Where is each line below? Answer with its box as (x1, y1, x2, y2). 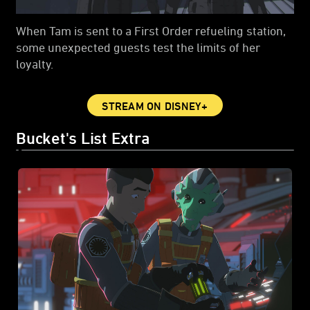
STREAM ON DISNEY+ (102, 100, 208, 113)
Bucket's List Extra (16, 129, 150, 147)
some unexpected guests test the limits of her (16, 40, 260, 55)
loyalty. (16, 57, 56, 71)
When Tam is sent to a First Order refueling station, (16, 24, 286, 38)
